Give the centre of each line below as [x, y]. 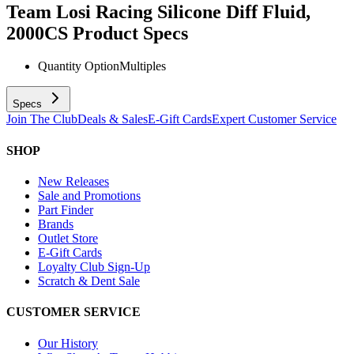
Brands [56, 224]
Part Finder [66, 209]
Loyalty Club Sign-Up [94, 266]
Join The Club [42, 119]
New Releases [73, 181]
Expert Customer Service [274, 119]
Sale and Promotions [89, 195]
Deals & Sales [113, 119]
